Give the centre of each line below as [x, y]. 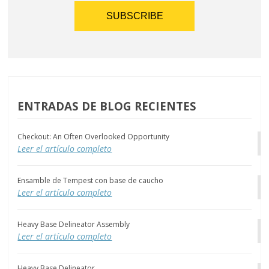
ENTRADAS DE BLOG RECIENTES [107, 106]
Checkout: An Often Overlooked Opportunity [94, 137]
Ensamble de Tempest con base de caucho [91, 181]
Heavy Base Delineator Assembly [74, 225]
